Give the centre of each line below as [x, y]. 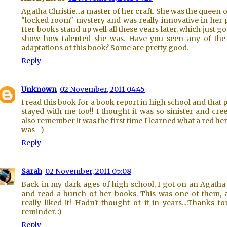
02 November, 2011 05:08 [88, 171]
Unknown [39, 89]
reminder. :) [42, 212]
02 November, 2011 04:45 [102, 89]
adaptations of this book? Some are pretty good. [105, 48]
